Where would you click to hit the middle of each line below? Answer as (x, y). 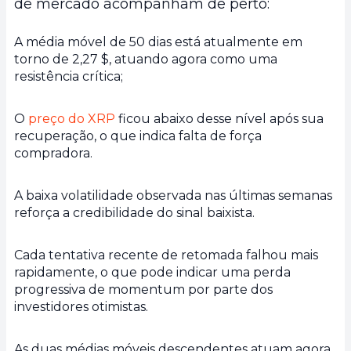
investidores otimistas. (81, 307)
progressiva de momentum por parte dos (143, 290)
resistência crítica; (69, 77)
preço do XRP (72, 119)
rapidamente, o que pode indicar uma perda (152, 273)
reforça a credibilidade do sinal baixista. (134, 213)
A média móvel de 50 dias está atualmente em (158, 42)
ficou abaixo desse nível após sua (219, 119)
